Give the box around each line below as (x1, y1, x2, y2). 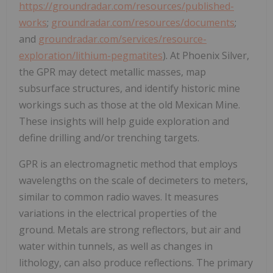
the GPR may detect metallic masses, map (19, 65, 206, 79)
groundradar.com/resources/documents (51, 16, 235, 30)
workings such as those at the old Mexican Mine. (19, 98, 240, 112)
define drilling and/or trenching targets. (19, 131, 199, 145)
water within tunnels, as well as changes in (19, 239, 213, 253)
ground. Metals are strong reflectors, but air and (19, 223, 241, 237)
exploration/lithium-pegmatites (19, 49, 163, 63)
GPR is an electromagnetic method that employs (19, 157, 238, 171)
